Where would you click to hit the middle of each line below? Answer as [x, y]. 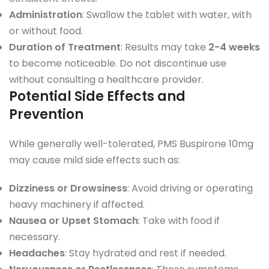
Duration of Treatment [65, 47]
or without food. [46, 31]
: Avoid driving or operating [190, 188]
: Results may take [165, 47]
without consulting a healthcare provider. [106, 79]
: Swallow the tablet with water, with [167, 14]
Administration [46, 14]
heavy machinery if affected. [77, 204]
